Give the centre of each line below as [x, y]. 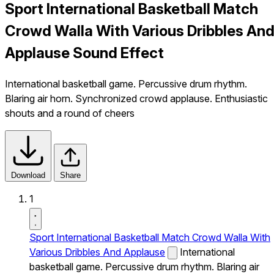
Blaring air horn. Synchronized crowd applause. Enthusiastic [136, 98]
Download [28, 175]
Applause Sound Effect [84, 53]
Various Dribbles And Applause [97, 252]
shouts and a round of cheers [70, 113]
